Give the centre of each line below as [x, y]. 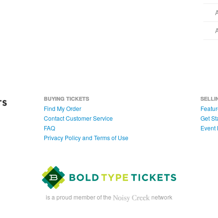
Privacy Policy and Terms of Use [86, 138]
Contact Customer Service [79, 118]
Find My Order [63, 109]
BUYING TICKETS [67, 99]
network [161, 197]
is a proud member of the [80, 197]
